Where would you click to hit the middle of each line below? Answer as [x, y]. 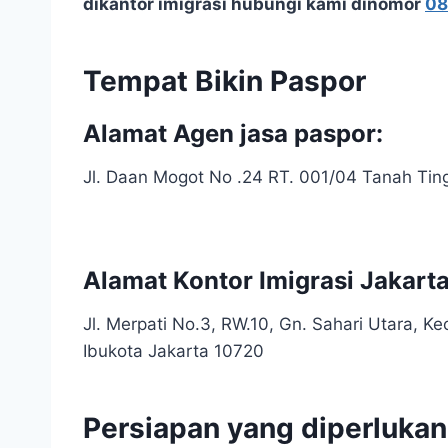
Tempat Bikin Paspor [224, 80]
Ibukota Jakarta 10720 [173, 350]
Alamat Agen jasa [185, 133]
